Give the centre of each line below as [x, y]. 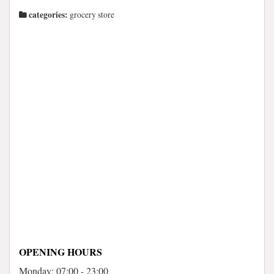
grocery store [91, 15]
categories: [47, 15]
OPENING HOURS [61, 252]
